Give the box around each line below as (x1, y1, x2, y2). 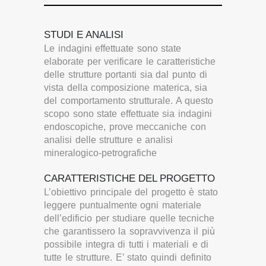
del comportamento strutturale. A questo (44, 96, 214, 106)
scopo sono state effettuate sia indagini (44, 109, 212, 119)
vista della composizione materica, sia (44, 83, 208, 93)
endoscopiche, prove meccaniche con (44, 122, 206, 132)
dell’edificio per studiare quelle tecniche (44, 213, 215, 224)
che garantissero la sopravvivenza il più (44, 226, 216, 237)
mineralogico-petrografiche (44, 148, 157, 159)
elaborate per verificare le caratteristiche (44, 56, 216, 67)
